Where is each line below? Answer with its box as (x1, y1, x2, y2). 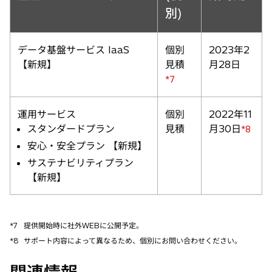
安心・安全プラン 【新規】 (27, 139, 147, 152)
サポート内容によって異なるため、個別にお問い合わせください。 (24, 236, 242, 245)
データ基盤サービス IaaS (18, 43, 129, 56)
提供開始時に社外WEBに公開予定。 (24, 220, 143, 230)
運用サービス (18, 107, 76, 120)
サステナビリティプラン (27, 156, 134, 169)
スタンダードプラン (27, 122, 115, 135)
